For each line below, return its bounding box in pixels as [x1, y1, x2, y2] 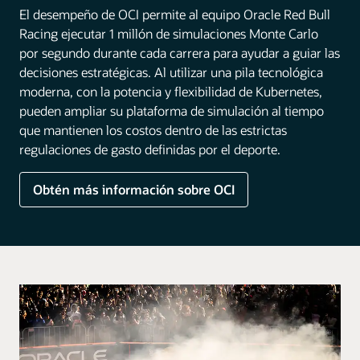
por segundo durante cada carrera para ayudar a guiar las [19, 43, 340, 61]
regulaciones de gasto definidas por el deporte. [19, 140, 280, 157]
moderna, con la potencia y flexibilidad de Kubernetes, [19, 82, 322, 100]
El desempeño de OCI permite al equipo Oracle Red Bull [19, 5, 330, 22]
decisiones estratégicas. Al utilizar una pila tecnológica [19, 63, 323, 80]
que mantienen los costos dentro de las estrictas [19, 121, 287, 138]
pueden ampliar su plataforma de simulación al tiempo [19, 101, 324, 119]
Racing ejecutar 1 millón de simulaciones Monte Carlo [19, 24, 318, 42]
